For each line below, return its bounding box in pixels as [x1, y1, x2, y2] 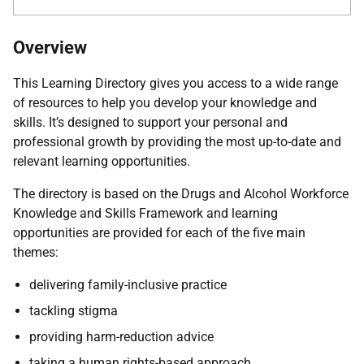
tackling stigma [29, 303, 118, 318]
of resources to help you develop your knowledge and [13, 95, 317, 110]
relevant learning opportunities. [13, 154, 190, 169]
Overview [13, 37, 87, 58]
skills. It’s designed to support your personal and [13, 115, 288, 130]
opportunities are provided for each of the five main [13, 225, 305, 240]
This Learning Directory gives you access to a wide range [13, 76, 338, 91]
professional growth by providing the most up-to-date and [13, 134, 341, 149]
